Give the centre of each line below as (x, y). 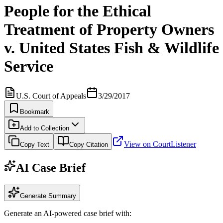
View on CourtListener (160, 144)
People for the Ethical (78, 11)
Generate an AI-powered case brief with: (68, 213)
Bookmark (35, 111)
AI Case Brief (51, 167)
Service (29, 66)
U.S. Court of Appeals (51, 96)
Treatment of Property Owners (109, 30)
